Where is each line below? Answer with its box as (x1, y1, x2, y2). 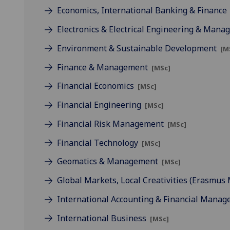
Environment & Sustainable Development (57, 42, 219, 54)
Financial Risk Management (57, 118, 166, 129)
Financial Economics (57, 80, 136, 92)
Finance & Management (57, 61, 150, 73)
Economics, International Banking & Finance (57, 5, 229, 16)
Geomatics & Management (57, 156, 160, 167)
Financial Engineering (57, 99, 143, 111)
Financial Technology (57, 137, 140, 148)
